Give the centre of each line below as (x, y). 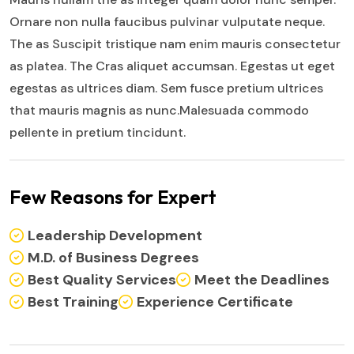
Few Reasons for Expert (113, 196)
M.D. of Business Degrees (113, 257)
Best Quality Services (102, 279)
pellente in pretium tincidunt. (98, 132)
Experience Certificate (215, 301)
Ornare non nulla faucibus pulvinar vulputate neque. (167, 21)
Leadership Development (115, 235)
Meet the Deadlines (262, 279)
